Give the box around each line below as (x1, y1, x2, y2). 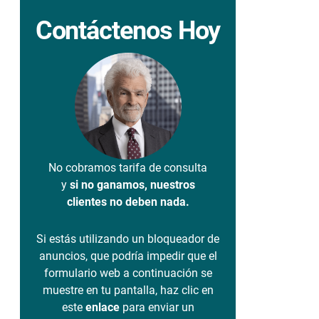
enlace (85, 300, 120, 314)
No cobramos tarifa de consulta (48, 160, 207, 174)
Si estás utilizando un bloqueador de (36, 231, 219, 246)
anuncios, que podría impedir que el (38, 249, 217, 263)
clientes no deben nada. (66, 194, 189, 209)
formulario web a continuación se (43, 266, 212, 280)
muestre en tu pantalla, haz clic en (42, 283, 214, 297)
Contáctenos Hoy (35, 15, 221, 46)
